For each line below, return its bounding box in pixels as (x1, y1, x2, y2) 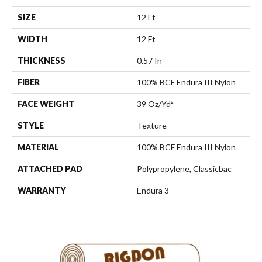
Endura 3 (137, 185, 169, 195)
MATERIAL (18, 142, 59, 152)
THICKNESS (18, 56, 65, 65)
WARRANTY (18, 185, 66, 195)
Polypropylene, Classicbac (137, 164, 232, 174)
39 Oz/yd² (137, 99, 174, 109)
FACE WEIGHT (18, 99, 74, 109)
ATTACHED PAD (18, 164, 82, 174)
